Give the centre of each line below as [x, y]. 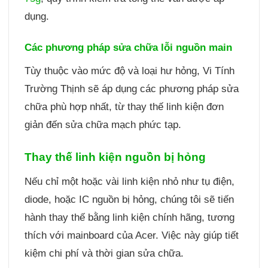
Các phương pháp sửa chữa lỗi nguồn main [128, 48]
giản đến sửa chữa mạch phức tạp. [103, 124]
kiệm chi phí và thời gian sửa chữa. [104, 254]
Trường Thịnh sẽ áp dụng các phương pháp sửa [131, 89]
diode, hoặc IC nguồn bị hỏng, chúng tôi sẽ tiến [129, 200]
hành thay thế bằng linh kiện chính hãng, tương [129, 218]
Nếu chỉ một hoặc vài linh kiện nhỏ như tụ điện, [129, 182]
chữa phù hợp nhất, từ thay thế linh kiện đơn [124, 106]
